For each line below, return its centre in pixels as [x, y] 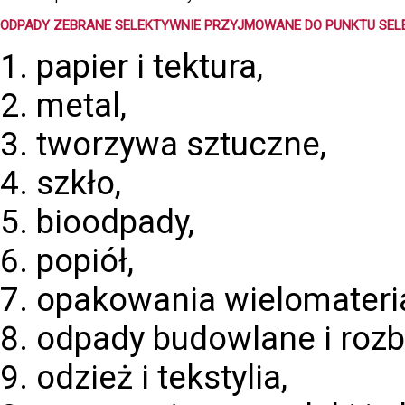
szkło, [79, 183]
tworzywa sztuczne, [181, 144]
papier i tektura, [150, 66]
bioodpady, [115, 222]
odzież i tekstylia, [162, 377]
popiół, [85, 261]
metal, [81, 105]
